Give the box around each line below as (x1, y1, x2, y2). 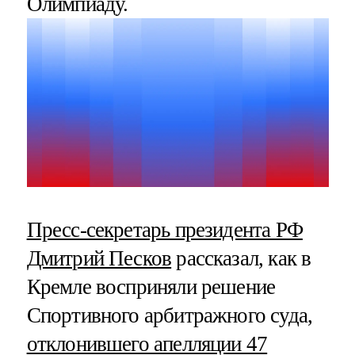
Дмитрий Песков (26, 246, 172, 270)
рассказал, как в (171, 246, 311, 270)
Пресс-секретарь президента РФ (26, 217, 303, 242)
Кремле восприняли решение (26, 274, 276, 299)
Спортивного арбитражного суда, (26, 303, 313, 327)
